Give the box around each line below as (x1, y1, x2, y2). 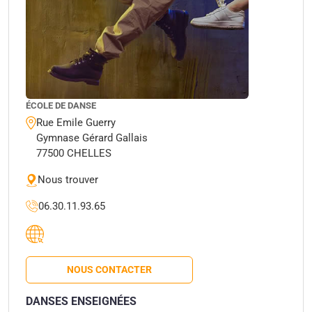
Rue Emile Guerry (36, 116, 116, 130)
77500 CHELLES (36, 147, 111, 160)
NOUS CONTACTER (67, 263, 152, 275)
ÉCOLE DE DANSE (26, 100, 96, 111)
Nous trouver (38, 173, 98, 187)
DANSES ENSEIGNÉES (26, 294, 136, 308)
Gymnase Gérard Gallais (36, 132, 148, 145)
